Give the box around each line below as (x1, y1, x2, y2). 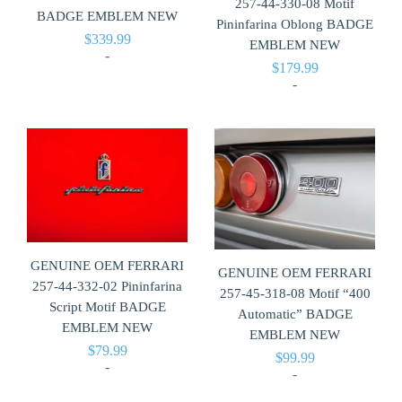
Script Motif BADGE (48, 300, 166, 315)
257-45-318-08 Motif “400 (219, 286, 371, 301)
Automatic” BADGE (237, 307, 353, 322)
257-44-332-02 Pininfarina (32, 279, 182, 294)
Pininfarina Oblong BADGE (216, 16, 373, 31)
